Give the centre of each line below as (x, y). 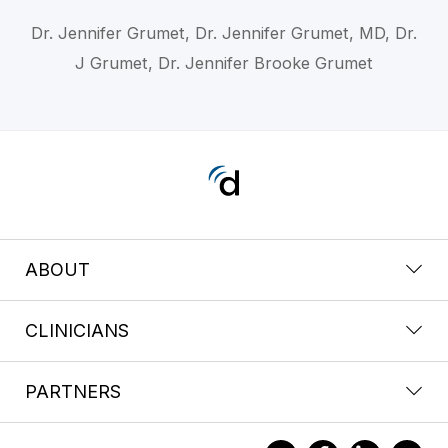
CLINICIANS (77, 330)
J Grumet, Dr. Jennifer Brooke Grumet (223, 62)
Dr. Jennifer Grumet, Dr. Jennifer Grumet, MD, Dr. (223, 32)
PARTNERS (73, 391)
